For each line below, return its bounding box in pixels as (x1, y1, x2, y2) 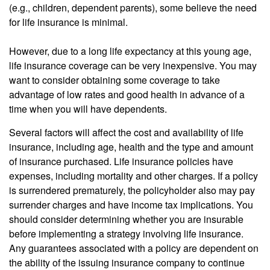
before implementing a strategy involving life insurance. (9, 227, 243, 241)
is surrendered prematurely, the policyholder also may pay (9, 183, 255, 198)
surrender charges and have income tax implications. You (9, 198, 253, 212)
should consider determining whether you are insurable (9, 212, 243, 227)
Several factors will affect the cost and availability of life (9, 125, 243, 140)
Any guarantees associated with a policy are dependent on (9, 241, 259, 256)
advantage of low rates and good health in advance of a (9, 87, 245, 102)
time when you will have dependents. (9, 102, 167, 116)
